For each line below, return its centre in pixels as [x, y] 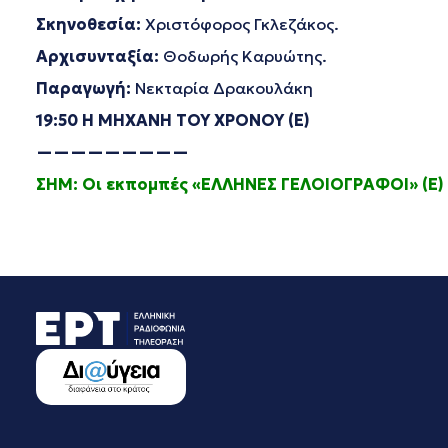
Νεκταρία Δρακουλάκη [222, 88]
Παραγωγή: [83, 88]
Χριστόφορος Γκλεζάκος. [240, 24]
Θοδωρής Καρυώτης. [243, 56]
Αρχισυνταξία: [97, 56]
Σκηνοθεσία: [88, 24]
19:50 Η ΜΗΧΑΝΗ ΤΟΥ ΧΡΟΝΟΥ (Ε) [173, 120]
